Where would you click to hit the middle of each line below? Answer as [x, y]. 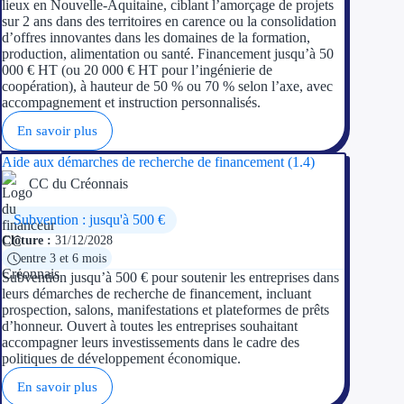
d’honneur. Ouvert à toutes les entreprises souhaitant [150, 326]
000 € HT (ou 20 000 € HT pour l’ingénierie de [137, 69]
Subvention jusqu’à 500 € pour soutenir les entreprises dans [170, 277]
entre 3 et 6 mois [63, 257]
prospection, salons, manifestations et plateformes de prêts [165, 309]
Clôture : [27, 241]
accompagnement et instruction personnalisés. [131, 102]
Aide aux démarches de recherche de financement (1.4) [158, 161]
